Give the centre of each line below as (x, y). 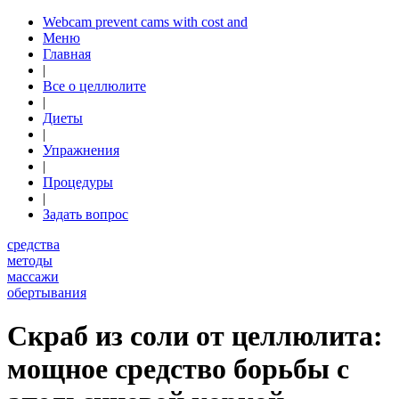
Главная (67, 54)
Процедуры (78, 182)
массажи (33, 277)
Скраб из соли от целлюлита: (195, 336)
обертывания (47, 293)
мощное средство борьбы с (178, 369)
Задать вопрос (85, 214)
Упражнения (81, 150)
